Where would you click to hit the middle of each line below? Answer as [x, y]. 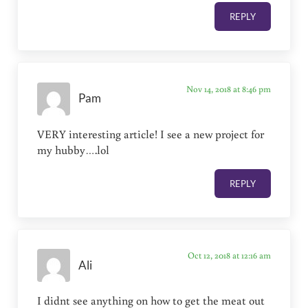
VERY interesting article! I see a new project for [151, 134]
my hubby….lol [74, 150]
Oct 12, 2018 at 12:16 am [229, 255]
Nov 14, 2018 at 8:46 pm [228, 88]
